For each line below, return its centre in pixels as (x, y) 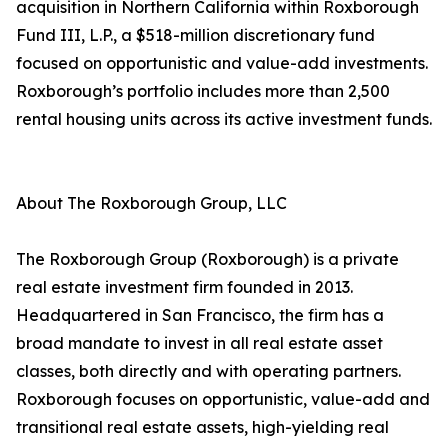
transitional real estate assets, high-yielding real (202, 427)
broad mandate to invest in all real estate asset (199, 343)
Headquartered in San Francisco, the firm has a (200, 315)
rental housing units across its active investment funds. (224, 119)
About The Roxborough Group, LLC (151, 203)
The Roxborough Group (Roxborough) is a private (207, 259)
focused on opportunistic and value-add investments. (222, 63)
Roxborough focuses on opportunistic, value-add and (223, 399)
